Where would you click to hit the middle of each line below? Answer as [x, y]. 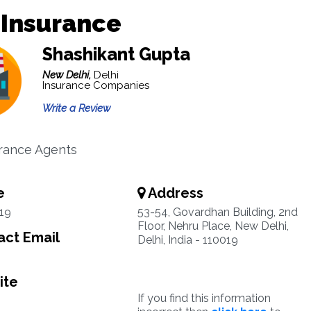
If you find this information [204, 298]
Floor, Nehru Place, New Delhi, [213, 226]
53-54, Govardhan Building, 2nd [217, 212]
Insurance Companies [95, 85]
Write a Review [76, 108]
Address [174, 193]
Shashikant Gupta [116, 54]
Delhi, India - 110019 [187, 240]
